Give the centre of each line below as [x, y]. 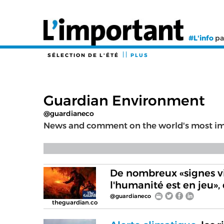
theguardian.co [75, 202]
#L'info [201, 38]
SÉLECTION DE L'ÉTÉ [83, 55]
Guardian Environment [124, 100]
